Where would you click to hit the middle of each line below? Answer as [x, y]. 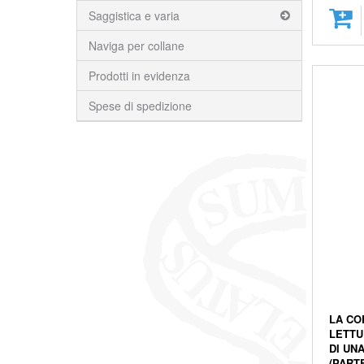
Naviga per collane [136, 45]
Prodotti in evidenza [139, 76]
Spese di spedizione [140, 106]
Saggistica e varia [134, 15]
